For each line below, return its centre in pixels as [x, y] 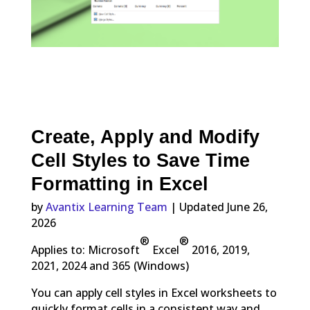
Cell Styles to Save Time [140, 160]
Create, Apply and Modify [145, 137]
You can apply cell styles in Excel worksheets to [154, 293]
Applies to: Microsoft [85, 250]
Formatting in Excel [119, 184]
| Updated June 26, [217, 207]
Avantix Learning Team [106, 207]
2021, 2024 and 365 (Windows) [110, 266]
